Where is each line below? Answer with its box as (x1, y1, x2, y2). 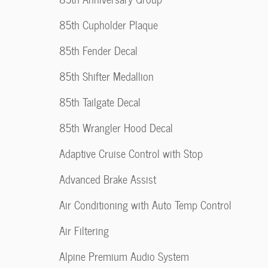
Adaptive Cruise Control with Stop (59, 145, 203, 162)
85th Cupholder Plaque (59, 16, 158, 33)
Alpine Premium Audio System (59, 248, 189, 265)
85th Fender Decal (59, 42, 138, 59)
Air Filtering (59, 222, 109, 239)
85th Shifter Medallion (59, 68, 154, 85)
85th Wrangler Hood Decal (59, 119, 173, 136)
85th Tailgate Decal (59, 93, 141, 111)
